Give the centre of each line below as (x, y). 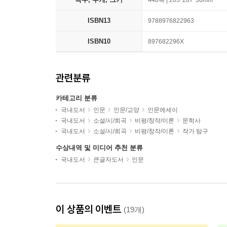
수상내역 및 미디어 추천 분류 (99, 148)
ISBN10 (99, 41)
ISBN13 (99, 21)
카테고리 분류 (77, 98)
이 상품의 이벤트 (90, 209)
